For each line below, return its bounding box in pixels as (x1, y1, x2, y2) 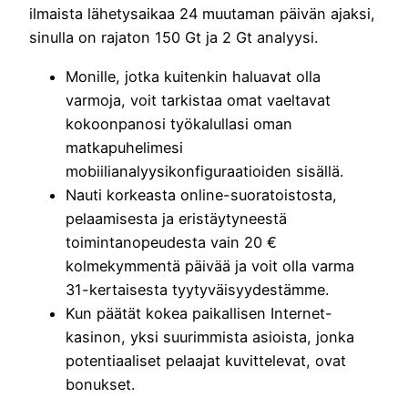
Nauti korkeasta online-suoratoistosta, (66, 185, 337, 204)
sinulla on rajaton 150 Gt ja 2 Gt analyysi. (29, 28, 318, 47)
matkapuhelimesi (66, 138, 183, 157)
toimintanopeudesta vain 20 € (66, 232, 277, 251)
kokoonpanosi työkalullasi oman (66, 114, 292, 133)
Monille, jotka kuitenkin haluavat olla (66, 66, 321, 86)
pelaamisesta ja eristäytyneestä (66, 209, 287, 228)
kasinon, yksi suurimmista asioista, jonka (66, 327, 354, 346)
